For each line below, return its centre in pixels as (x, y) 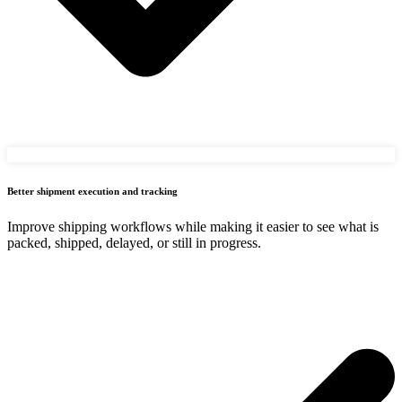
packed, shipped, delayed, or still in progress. (134, 242)
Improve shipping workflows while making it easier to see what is (193, 226)
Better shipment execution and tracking (92, 191)
